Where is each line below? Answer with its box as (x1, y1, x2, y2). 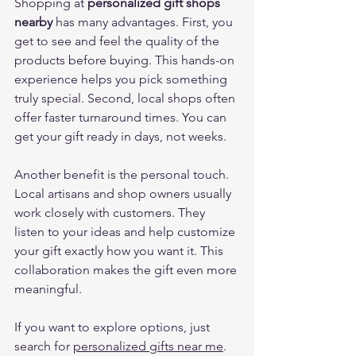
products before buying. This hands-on (14, 52, 238, 68)
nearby (14, 14, 52, 29)
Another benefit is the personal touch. (14, 167, 232, 182)
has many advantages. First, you (52, 14, 236, 29)
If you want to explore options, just (14, 319, 213, 335)
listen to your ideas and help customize (14, 224, 238, 239)
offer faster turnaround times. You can (14, 110, 230, 125)
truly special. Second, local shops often (14, 91, 238, 106)
